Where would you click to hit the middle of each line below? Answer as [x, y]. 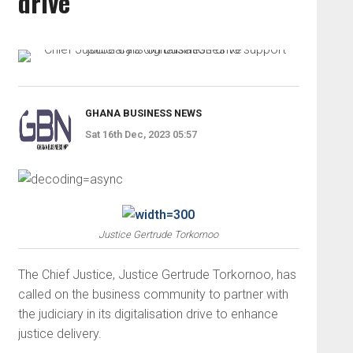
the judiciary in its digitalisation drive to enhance [148, 314]
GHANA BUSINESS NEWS [143, 113]
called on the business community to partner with [153, 294]
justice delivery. [59, 334]
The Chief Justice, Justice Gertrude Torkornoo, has [157, 275]
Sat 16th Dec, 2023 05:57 [141, 134]
